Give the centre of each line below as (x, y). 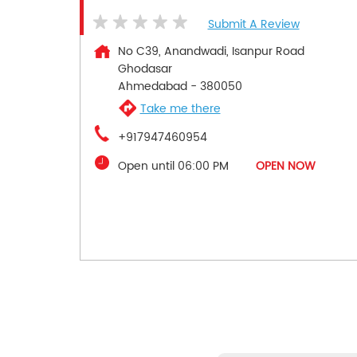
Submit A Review (253, 25)
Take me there (180, 108)
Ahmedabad (152, 87)
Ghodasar (145, 69)
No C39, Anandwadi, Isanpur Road (211, 52)
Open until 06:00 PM (173, 167)
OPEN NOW (285, 167)
